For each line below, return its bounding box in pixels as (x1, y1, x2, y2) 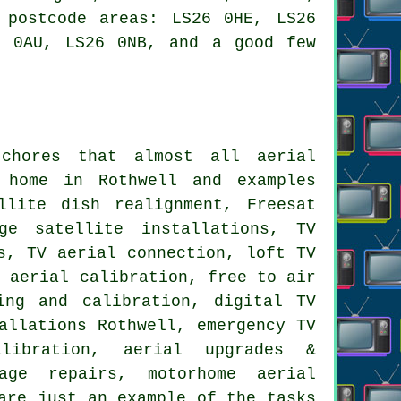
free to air (207, 268, 317, 286)
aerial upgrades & (123, 340, 317, 359)
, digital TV (190, 292, 317, 311)
